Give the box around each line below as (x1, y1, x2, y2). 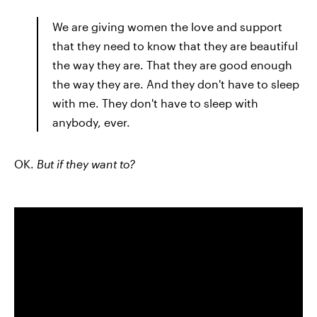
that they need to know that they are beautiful (52, 39, 298, 53)
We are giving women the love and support (52, 20, 282, 34)
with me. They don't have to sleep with (52, 96, 258, 110)
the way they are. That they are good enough (52, 58, 292, 72)
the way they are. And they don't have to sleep (52, 77, 299, 91)
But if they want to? (37, 157, 135, 171)
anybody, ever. (52, 115, 130, 129)
